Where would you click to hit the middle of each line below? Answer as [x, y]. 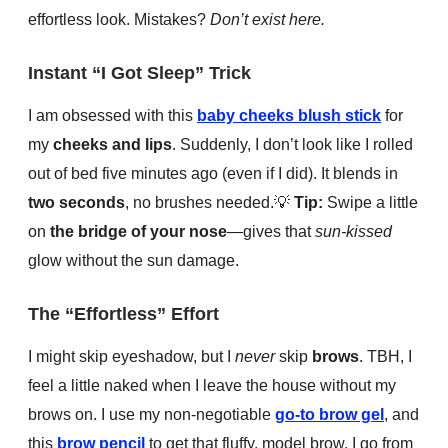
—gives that [271, 231]
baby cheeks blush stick [289, 115]
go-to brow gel [329, 414]
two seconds [76, 202]
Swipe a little [370, 202]
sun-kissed [353, 231]
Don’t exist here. [267, 19]
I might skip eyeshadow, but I [131, 356]
